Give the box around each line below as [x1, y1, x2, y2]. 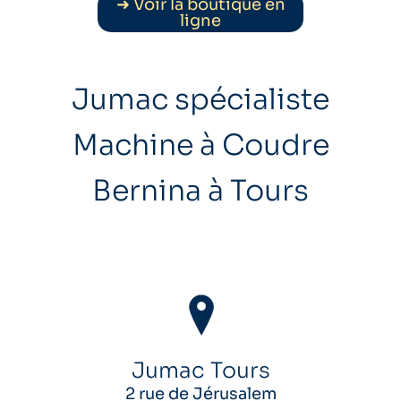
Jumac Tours [132, 357, 270, 384]
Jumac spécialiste [72, 81, 329, 117]
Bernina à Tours [92, 173, 309, 209]
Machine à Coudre [72, 127, 329, 163]
